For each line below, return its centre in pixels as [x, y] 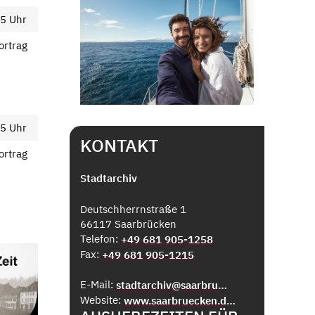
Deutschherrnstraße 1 [133, 210]
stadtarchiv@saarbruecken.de [222, 285]
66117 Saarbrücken [128, 224]
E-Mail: [98, 285]
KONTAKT [119, 146]
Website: [102, 300]
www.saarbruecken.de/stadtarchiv [231, 301]
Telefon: [100, 239]
